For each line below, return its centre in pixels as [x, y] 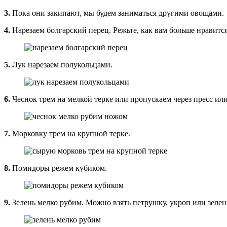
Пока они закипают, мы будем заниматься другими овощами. [117, 13]
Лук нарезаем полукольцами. [61, 64]
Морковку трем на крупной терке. [70, 133]
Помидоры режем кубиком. [59, 168]
